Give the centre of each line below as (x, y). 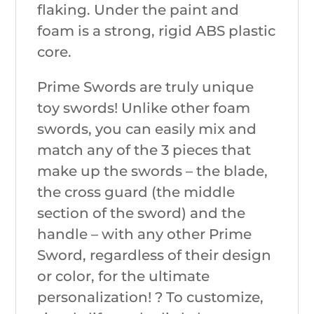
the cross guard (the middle (136, 192)
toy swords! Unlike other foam (144, 108)
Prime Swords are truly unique (146, 87)
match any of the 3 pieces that (144, 150)
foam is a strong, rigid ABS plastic (157, 30)
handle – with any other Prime (145, 234)
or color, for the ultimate (124, 276)
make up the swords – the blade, (153, 171)
